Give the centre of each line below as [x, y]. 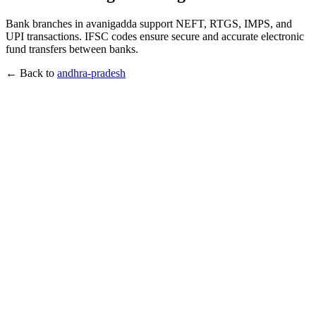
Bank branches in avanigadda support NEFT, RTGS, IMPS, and [149, 23]
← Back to [31, 73]
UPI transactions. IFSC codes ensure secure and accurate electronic [155, 36]
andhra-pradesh [91, 73]
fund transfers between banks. [72, 49]
